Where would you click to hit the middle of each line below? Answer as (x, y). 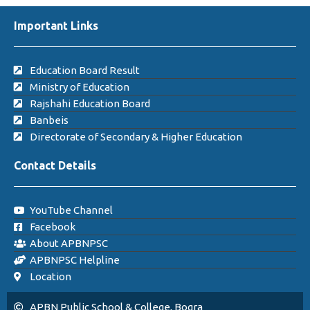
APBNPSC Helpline (74, 260)
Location (50, 276)
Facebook (52, 227)
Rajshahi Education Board (90, 103)
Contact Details (55, 165)
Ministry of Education (79, 87)
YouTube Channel (71, 210)
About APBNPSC (69, 243)
